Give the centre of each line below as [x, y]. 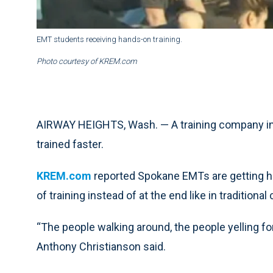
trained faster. [70, 144]
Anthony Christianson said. [101, 247]
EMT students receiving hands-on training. [109, 40]
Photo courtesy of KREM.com [87, 62]
